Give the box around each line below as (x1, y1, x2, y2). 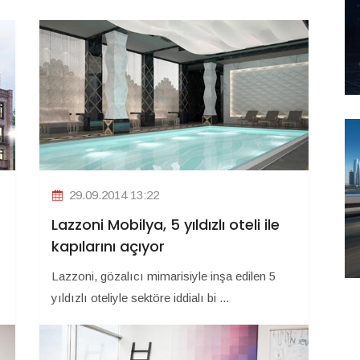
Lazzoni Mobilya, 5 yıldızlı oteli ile (51, 215, 280, 235)
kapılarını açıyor (51, 236, 165, 257)
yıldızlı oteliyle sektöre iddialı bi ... (51, 291, 229, 305)
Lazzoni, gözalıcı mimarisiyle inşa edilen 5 (51, 269, 276, 284)
